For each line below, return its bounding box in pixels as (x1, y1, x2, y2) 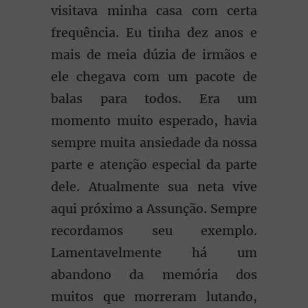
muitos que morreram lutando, (51, 289, 257, 305)
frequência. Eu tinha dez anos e (51, 25, 257, 41)
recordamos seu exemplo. (51, 223, 257, 239)
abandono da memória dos (51, 267, 257, 283)
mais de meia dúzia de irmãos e (51, 47, 257, 63)
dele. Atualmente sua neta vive (51, 179, 257, 195)
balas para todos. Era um (51, 91, 257, 107)
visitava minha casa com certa (51, 3, 257, 19)
